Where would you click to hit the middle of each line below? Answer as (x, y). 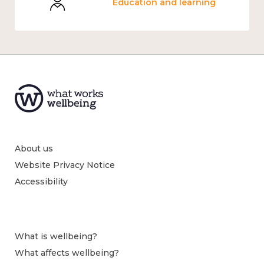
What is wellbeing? (56, 237)
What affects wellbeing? (67, 253)
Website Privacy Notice (65, 165)
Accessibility (41, 182)
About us (34, 149)
